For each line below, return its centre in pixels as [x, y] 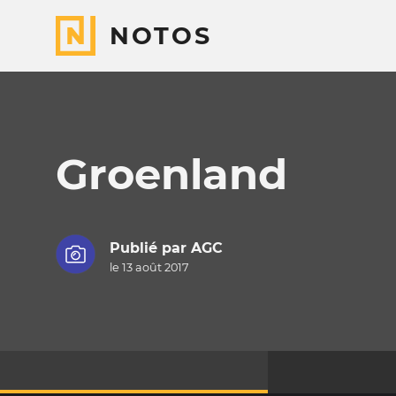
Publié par [150, 248]
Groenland [171, 174]
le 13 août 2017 [149, 268]
